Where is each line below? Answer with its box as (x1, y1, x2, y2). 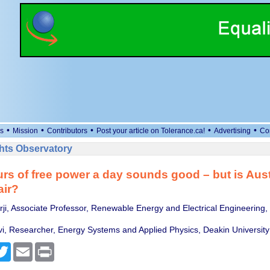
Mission (13, 127, 38, 135)
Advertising (214, 127, 251, 135)
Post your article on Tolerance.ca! (96, 127, 205, 135)
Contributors (47, 127, 87, 135)
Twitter (10, 242, 36, 252)
